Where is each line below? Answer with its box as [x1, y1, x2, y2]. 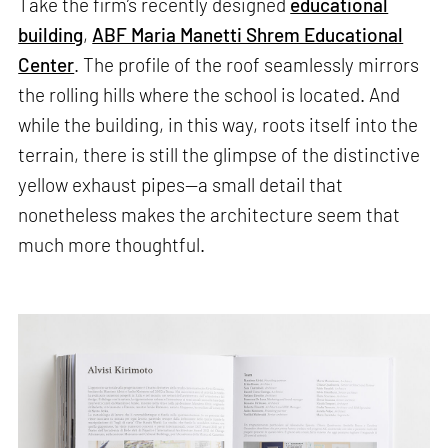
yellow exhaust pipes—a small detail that [18, 172, 344, 196]
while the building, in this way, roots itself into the [18, 112, 419, 136]
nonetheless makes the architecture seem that [18, 202, 401, 226]
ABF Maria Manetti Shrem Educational [92, 22, 404, 46]
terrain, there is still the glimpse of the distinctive [18, 142, 421, 166]
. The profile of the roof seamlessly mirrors [74, 52, 420, 76]
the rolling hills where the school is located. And [18, 82, 401, 106]
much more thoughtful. [18, 232, 206, 256]
